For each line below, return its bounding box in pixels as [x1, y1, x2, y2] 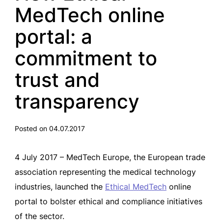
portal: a [15, 25, 92, 49]
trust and [15, 68, 100, 92]
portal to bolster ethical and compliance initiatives [15, 196, 202, 206]
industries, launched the [15, 182, 105, 192]
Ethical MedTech [105, 182, 166, 192]
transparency [15, 89, 139, 113]
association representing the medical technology [15, 167, 196, 177]
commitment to [15, 46, 157, 70]
